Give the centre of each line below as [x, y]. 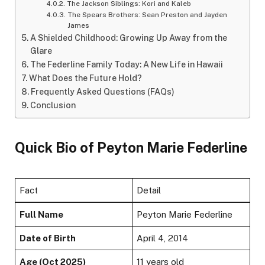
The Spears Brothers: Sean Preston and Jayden [147, 15]
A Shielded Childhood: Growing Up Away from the [128, 38]
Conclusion [53, 106]
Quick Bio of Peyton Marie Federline [131, 147]
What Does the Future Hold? [85, 78]
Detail [149, 190]
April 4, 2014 [163, 238]
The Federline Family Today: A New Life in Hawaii [126, 65]
